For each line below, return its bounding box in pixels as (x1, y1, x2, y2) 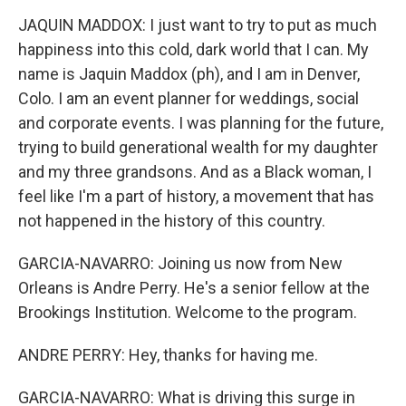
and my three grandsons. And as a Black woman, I (18, 161, 372, 181)
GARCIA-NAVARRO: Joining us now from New (18, 253, 343, 273)
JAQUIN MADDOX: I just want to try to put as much (18, 14, 377, 34)
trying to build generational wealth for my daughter (18, 137, 378, 157)
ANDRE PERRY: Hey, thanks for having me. (18, 344, 318, 364)
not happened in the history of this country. (18, 210, 325, 230)
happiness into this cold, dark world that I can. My (18, 39, 369, 59)
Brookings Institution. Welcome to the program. (18, 302, 357, 322)
